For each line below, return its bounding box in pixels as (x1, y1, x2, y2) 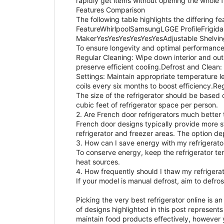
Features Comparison (75, 5, 145, 14)
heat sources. (75, 157, 120, 166)
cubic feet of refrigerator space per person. (75, 100, 218, 109)
